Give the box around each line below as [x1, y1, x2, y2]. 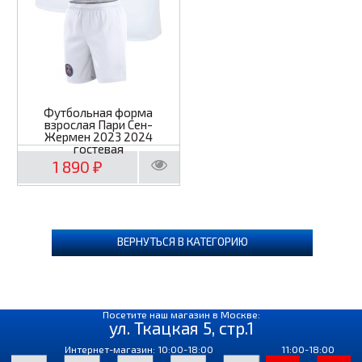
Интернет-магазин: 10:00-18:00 [64, 343, 213, 356]
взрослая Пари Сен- [44, 116, 153, 132]
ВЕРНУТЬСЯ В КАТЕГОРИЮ [116, 234, 248, 249]
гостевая [73, 141, 124, 156]
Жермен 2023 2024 [44, 128, 153, 144]
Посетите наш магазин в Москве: [102, 309, 260, 321]
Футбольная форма [44, 104, 154, 120]
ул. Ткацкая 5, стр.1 [108, 318, 254, 339]
